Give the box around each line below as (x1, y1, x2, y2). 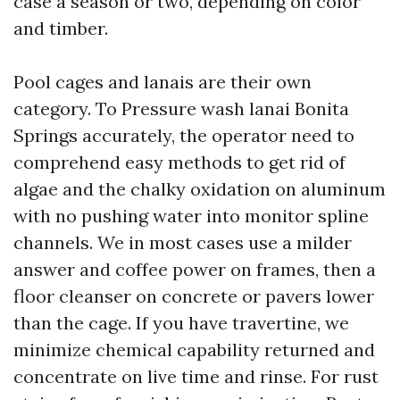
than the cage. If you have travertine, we (13, 312, 349, 334)
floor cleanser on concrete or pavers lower (13, 285, 374, 307)
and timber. (13, 17, 108, 39)
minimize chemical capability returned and (13, 338, 375, 361)
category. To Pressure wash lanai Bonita (13, 97, 349, 120)
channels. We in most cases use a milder (13, 231, 352, 254)
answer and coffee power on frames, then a (13, 258, 376, 280)
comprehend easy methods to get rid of (13, 151, 346, 173)
